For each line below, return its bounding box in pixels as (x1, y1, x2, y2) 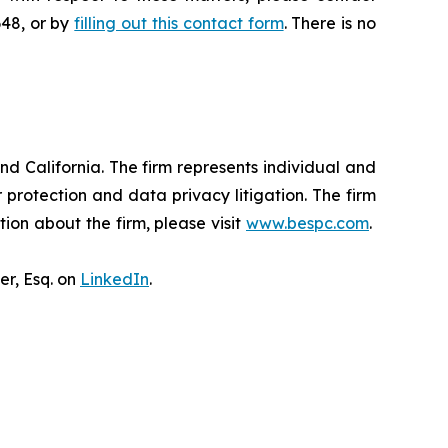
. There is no (283, 13, 377, 34)
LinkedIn (80, 269, 149, 290)
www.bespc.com (246, 213, 369, 234)
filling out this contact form (74, 13, 284, 34)
